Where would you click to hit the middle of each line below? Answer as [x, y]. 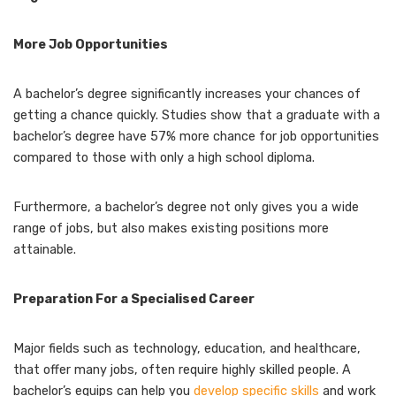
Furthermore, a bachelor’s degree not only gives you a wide [186, 207]
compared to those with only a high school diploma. [164, 157]
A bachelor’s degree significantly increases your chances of [187, 94]
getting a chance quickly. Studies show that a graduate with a [197, 115]
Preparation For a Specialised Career [134, 299]
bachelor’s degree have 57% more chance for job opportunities [196, 136]
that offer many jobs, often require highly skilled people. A [182, 369]
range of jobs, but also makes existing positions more [171, 228]
